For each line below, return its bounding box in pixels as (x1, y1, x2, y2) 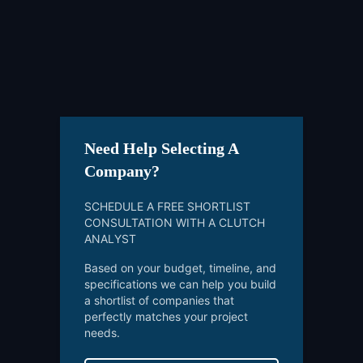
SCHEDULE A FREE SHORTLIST (84, 199, 250, 214)
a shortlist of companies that (84, 293, 234, 308)
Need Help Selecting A (84, 139, 238, 158)
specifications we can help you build (84, 277, 276, 292)
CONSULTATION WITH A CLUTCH (84, 216, 265, 230)
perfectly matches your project (84, 310, 248, 324)
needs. (84, 326, 120, 340)
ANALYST (84, 232, 136, 246)
